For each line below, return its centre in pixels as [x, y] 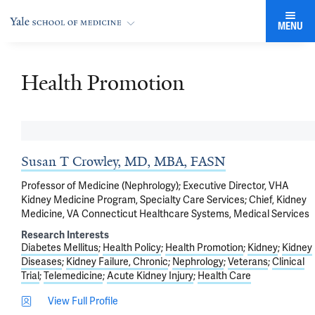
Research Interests [65, 235]
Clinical [288, 262]
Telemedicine [73, 276]
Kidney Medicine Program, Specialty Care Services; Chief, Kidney [164, 200]
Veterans [248, 262]
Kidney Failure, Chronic [117, 262]
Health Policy [132, 247]
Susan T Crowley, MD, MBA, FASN [123, 162]
